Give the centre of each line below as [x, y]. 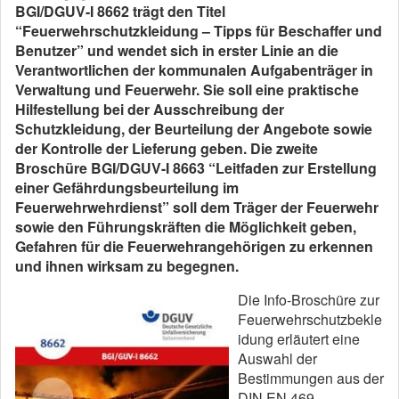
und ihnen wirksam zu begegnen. [127, 266]
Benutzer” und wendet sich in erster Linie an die [177, 50]
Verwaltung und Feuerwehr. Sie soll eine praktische [187, 90]
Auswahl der [277, 358]
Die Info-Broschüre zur [309, 300]
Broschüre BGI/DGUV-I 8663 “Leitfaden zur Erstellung [196, 168]
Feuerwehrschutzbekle [310, 319]
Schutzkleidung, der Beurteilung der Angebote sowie [194, 129]
